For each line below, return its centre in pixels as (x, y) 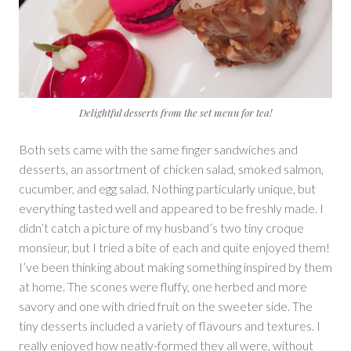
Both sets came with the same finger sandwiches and (158, 150)
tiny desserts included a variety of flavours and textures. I (170, 326)
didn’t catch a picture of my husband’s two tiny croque (161, 228)
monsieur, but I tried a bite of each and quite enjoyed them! (174, 248)
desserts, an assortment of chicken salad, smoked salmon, (171, 169)
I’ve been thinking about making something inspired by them (175, 267)
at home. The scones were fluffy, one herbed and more (163, 287)
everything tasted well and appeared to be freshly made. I (171, 208)
